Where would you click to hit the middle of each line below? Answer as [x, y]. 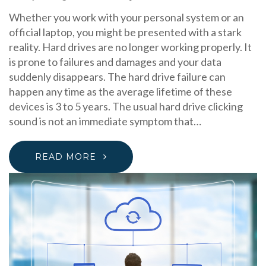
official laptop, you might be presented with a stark [125, 32]
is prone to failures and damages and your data [115, 61]
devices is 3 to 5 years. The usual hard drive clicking [126, 106]
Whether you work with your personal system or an [126, 17]
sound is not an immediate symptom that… [105, 121]
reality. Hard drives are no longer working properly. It [130, 47]
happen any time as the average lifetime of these [121, 91]
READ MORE [66, 156]
